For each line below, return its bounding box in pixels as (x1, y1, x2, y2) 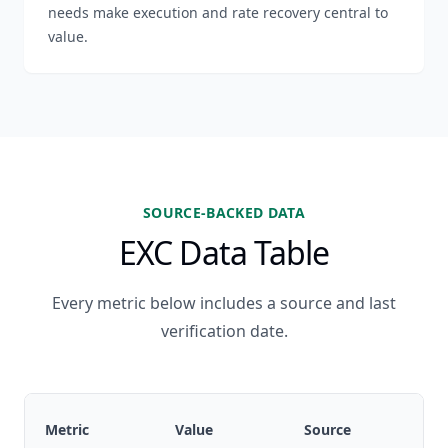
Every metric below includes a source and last (52, 292, 396, 314)
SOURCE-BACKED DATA (142, 203, 306, 222)
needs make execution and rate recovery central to (48, 3, 388, 22)
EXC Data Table (118, 231, 330, 274)
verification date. (160, 320, 288, 342)
